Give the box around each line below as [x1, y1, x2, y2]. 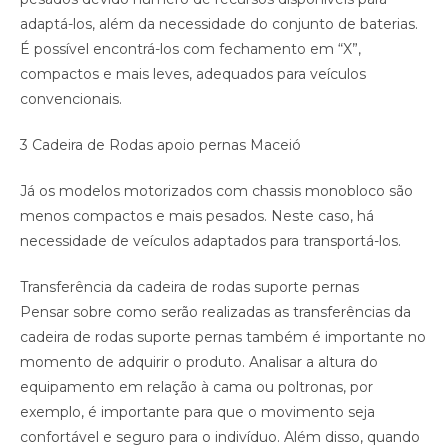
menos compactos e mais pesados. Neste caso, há [20, 207, 374, 226]
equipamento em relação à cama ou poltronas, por [20, 378, 373, 397]
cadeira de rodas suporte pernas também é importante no [20, 328, 426, 347]
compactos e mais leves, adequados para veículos [20, 65, 366, 84]
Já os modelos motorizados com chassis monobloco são [20, 182, 413, 201]
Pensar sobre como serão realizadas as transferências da [20, 303, 411, 322]
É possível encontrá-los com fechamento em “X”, [20, 40, 361, 59]
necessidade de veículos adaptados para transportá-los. [20, 232, 401, 251]
